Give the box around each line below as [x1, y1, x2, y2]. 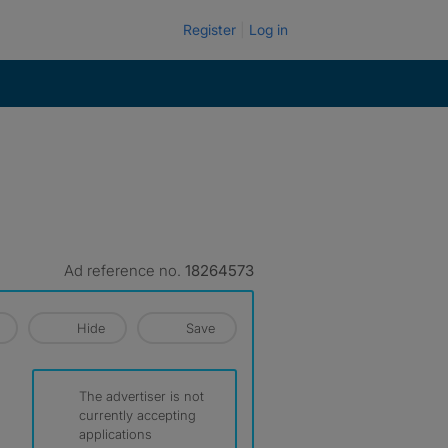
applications [79, 426, 152, 442]
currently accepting [79, 407, 196, 423]
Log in [249, 21, 288, 38]
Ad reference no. [64, 261, 185, 280]
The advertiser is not [79, 388, 204, 404]
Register [183, 21, 236, 38]
